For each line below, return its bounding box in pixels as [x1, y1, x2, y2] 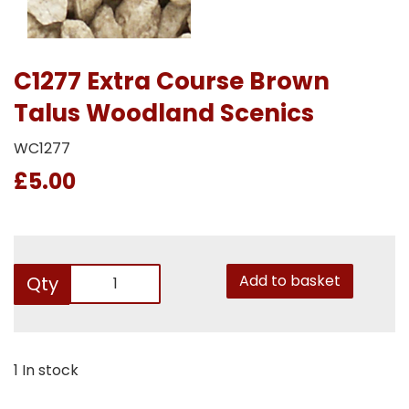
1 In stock [14, 359, 79, 381]
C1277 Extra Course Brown [14, 64, 330, 98]
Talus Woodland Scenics [14, 96, 314, 130]
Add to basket [238, 269, 341, 291]
